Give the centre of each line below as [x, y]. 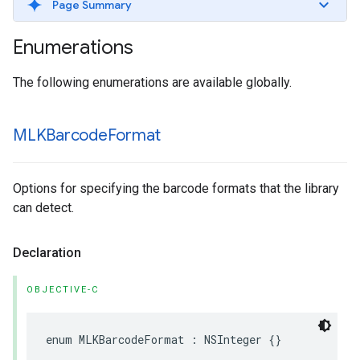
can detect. [43, 208]
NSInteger [233, 340]
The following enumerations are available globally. [152, 82]
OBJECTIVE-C [63, 290]
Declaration [47, 253]
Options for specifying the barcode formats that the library [176, 188]
